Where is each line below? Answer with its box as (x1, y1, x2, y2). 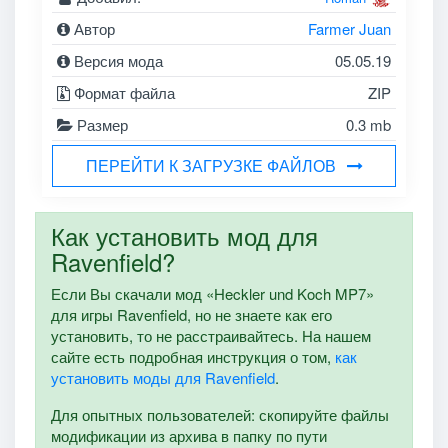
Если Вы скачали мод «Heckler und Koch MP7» (50, 282, 374, 304)
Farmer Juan (307, 18, 391, 40)
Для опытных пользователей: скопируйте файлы (50, 403, 389, 425)
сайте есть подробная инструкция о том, (50, 345, 335, 367)
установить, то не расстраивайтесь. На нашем (50, 324, 371, 346)
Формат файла (70, 82, 176, 104)
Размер (73, 114, 129, 136)
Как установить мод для (50, 217, 318, 253)
